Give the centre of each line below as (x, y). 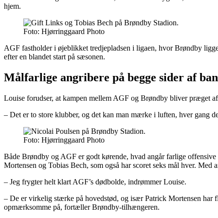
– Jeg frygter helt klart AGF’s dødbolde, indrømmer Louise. (95, 182)
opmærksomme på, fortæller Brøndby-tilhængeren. (82, 207)
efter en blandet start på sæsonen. (54, 57)
